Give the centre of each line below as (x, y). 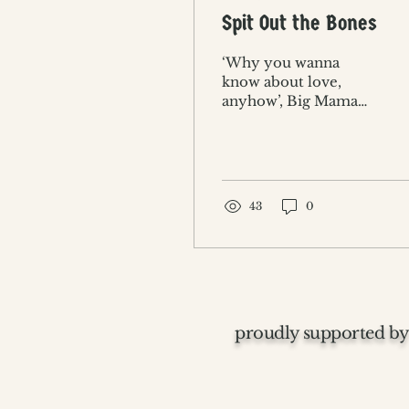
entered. (251, 139)
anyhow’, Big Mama (290, 100)
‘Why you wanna (281, 62)
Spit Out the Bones (299, 22)
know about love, (282, 81)
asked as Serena (276, 120)
